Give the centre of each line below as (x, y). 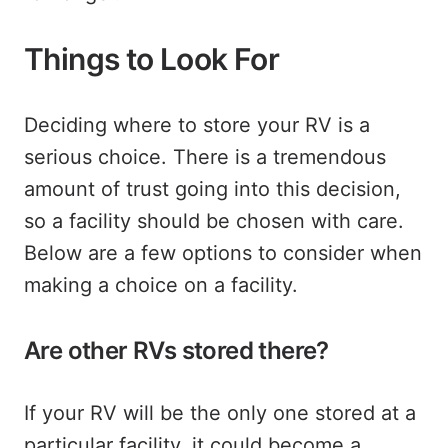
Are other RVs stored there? (176, 350)
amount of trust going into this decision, (212, 189)
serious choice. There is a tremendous (205, 157)
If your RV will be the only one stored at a (220, 413)
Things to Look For (152, 59)
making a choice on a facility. (161, 285)
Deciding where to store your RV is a (197, 125)
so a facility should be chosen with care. (214, 221)
